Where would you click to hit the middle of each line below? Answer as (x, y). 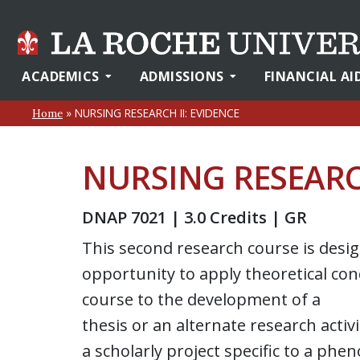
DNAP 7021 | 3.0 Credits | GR (194, 217)
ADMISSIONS (182, 76)
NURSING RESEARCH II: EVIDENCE (157, 113)
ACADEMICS (61, 76)
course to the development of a (201, 299)
